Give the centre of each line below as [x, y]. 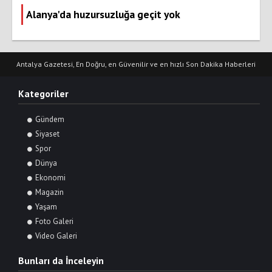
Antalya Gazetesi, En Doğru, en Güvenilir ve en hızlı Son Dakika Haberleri [136, 64]
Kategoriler [43, 94]
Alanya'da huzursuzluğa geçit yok [103, 15]
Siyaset [47, 134]
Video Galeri [56, 236]
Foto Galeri [54, 222]
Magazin [49, 192]
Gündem [50, 120]
